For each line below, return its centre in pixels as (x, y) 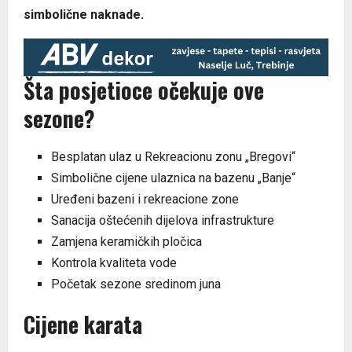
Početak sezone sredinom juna (136, 284)
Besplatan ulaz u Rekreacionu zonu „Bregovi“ (173, 156)
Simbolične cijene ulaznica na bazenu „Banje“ (173, 178)
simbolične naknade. (84, 14)
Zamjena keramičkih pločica (126, 241)
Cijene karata (83, 324)
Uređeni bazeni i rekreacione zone (145, 199)
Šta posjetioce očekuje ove (144, 90)
